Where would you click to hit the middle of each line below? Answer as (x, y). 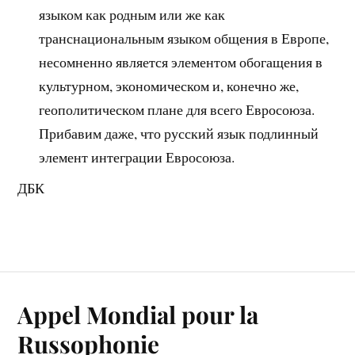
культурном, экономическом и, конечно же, (169, 85)
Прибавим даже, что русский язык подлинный (179, 133)
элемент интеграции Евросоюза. (137, 157)
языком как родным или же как (132, 14)
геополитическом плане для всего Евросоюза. (177, 109)
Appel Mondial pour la (138, 314)
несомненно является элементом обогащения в (181, 61)
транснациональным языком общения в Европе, (184, 38)
